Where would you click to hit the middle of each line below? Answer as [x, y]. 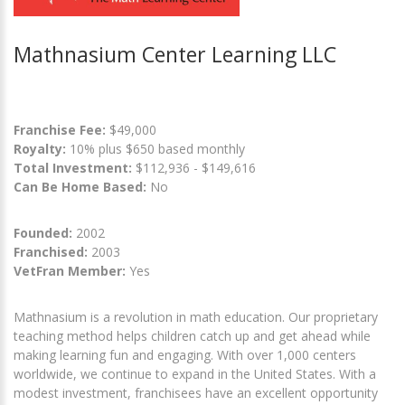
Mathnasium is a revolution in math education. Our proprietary [196, 317]
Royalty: [40, 149]
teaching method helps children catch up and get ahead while [192, 336]
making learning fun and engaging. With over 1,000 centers [185, 355]
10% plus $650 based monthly [155, 149]
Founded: [43, 233]
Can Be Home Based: [80, 187]
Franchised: [51, 252]
